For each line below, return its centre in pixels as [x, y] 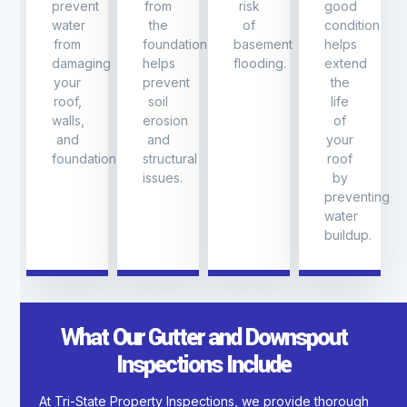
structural [170, 159]
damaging [81, 64]
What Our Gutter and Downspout [203, 338]
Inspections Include [203, 366]
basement [263, 45]
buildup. [348, 235]
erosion [165, 121]
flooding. [260, 64]
